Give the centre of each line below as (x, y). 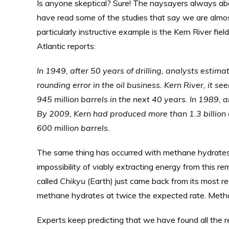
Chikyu (74, 181)
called (48, 181)
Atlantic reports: (66, 46)
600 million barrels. (73, 128)
